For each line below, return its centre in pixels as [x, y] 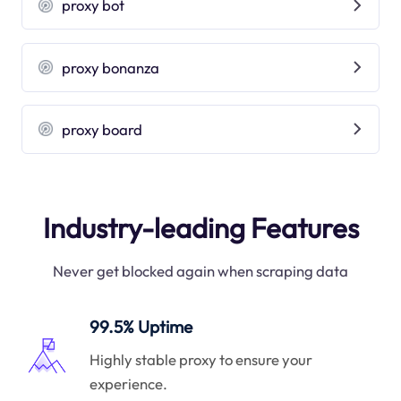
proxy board [102, 129]
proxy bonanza [111, 67]
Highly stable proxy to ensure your [201, 359]
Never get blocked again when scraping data [200, 271]
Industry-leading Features [200, 228]
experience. [129, 383]
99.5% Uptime [141, 327]
